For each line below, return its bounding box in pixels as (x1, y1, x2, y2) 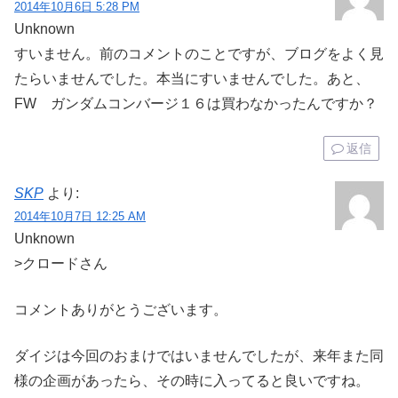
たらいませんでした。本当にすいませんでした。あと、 (14, 70, 370, 86)
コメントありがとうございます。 (14, 301, 227, 317)
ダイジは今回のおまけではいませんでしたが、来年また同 (14, 347, 384, 363)
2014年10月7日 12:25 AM (14, 209, 146, 223)
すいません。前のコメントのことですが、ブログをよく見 (14, 45, 384, 61)
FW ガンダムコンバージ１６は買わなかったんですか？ (14, 95, 378, 111)
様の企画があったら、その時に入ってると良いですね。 (14, 372, 370, 388)
